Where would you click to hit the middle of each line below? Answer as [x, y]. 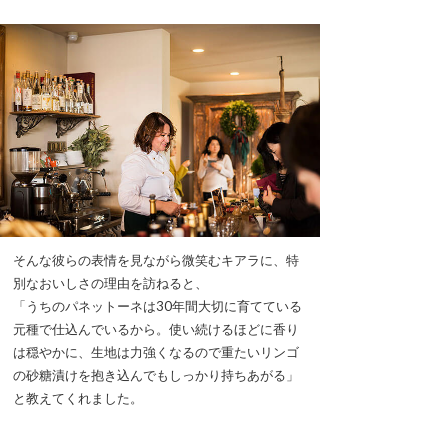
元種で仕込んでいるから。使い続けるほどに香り [156, 329]
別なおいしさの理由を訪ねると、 [110, 283]
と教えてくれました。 [78, 398]
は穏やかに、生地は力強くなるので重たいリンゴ [156, 352]
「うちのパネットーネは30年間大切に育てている [157, 306]
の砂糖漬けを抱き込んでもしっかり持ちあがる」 [156, 375]
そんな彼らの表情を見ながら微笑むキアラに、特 [156, 260]
